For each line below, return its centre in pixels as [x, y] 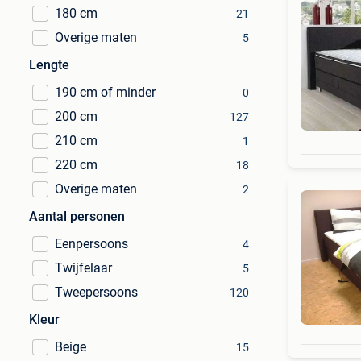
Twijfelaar [83, 268]
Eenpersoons [91, 244]
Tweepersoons [96, 292]
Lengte [49, 65]
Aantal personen [77, 216]
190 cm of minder [105, 92]
